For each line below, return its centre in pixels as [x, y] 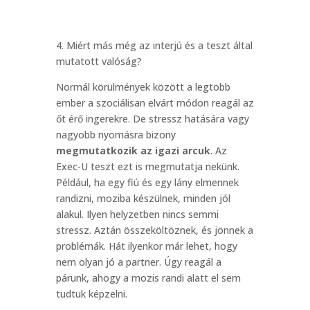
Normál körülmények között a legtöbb [143, 87]
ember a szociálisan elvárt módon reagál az [155, 103]
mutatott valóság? [99, 61]
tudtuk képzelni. [91, 294]
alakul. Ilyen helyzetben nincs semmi [137, 214]
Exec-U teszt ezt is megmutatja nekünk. [147, 166]
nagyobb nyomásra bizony [116, 135]
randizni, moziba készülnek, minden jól [143, 198]
